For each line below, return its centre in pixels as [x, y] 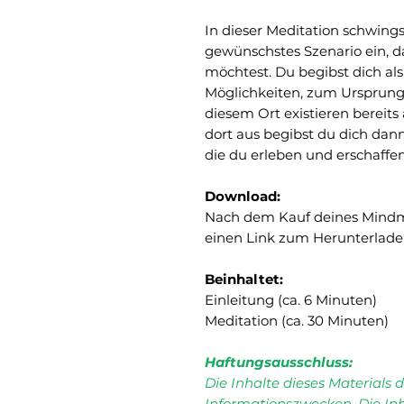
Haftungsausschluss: [279, 363]
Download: [243, 197]
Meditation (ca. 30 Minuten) [297, 321]
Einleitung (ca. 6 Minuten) [291, 300]
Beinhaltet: [244, 280]
